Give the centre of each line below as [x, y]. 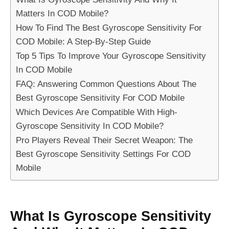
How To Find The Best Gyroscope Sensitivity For [109, 27]
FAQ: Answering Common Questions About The [106, 84]
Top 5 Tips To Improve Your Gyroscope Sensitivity [111, 55]
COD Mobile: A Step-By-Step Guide [83, 41]
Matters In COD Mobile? [62, 13]
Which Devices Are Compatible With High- [97, 112]
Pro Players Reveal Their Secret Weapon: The [104, 140]
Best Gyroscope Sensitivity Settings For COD [103, 154]
